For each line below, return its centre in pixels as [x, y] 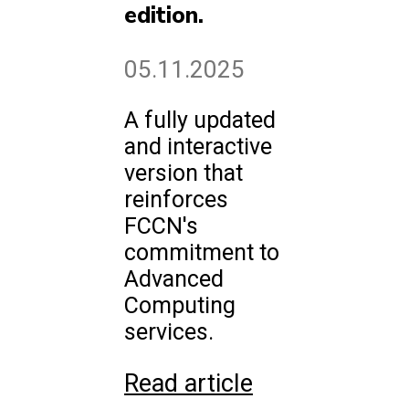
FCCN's [161, 226]
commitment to [202, 253]
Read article [189, 384]
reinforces [176, 200]
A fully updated [200, 121]
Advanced [174, 279]
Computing [180, 306]
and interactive [198, 147]
